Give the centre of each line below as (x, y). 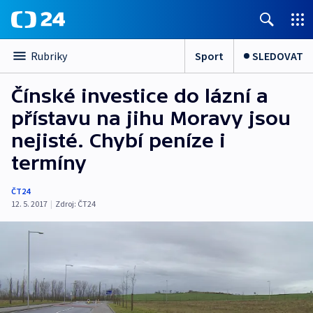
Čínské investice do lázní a (140, 96)
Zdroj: (66, 204)
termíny (49, 163)
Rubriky (49, 56)
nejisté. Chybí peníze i (118, 140)
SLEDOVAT (278, 56)
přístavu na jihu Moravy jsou (151, 118)
